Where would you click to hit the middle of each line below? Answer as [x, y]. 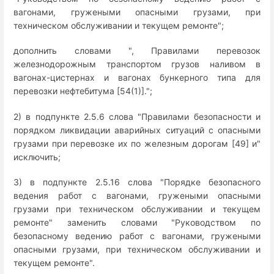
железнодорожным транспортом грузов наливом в [137, 64]
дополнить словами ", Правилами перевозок [137, 51]
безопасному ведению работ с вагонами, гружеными [137, 235]
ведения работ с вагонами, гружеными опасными [137, 195]
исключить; [37, 157]
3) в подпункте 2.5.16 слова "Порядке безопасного [137, 182]
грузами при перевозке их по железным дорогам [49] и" [137, 143]
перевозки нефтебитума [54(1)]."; [83, 91]
